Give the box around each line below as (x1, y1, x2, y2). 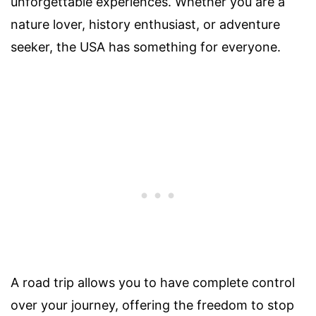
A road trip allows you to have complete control (11, 275, 295, 291)
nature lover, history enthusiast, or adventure (11, 17, 280, 32)
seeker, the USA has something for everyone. (11, 39, 281, 55)
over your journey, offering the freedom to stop (11, 298, 294, 313)
